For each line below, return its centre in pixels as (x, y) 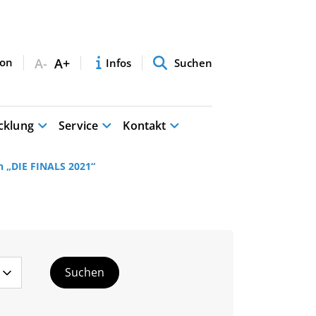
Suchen (193, 43)
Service (79, 105)
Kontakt (145, 105)
